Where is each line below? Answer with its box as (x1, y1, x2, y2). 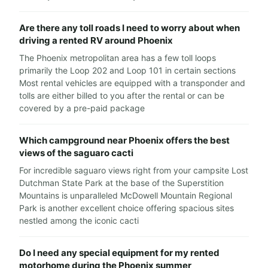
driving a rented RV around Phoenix (19, 35, 173, 47)
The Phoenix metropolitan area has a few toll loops (19, 53, 216, 63)
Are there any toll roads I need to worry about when (19, 22, 240, 34)
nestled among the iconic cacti (19, 215, 139, 226)
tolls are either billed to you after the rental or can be (19, 90, 224, 101)
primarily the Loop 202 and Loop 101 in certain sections (19, 65, 236, 76)
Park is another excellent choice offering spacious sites (19, 203, 234, 214)
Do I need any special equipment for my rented (19, 247, 220, 259)
